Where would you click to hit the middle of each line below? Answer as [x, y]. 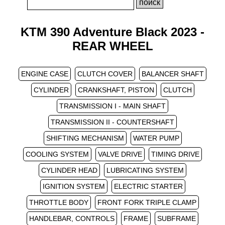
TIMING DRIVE [175, 154]
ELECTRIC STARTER [148, 186]
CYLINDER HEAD [69, 170]
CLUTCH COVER [105, 74]
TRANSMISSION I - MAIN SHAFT [113, 106]
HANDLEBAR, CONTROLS [72, 218]
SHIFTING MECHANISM [85, 138]
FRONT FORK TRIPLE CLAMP [147, 202]
